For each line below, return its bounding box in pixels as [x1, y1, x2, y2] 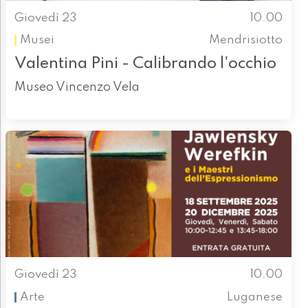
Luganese [227, 291, 283, 303]
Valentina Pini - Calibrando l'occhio [14, 56, 276, 72]
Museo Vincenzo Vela [14, 81, 140, 94]
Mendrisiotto [209, 34, 283, 46]
